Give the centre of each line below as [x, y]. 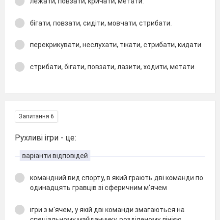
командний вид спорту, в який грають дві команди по [117, 178]
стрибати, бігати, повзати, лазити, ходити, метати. [113, 67]
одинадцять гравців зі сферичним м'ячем [98, 188]
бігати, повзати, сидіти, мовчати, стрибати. [101, 23]
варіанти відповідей [55, 156]
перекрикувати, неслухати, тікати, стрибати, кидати [116, 45]
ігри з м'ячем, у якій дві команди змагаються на [107, 209]
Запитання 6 [36, 116]
